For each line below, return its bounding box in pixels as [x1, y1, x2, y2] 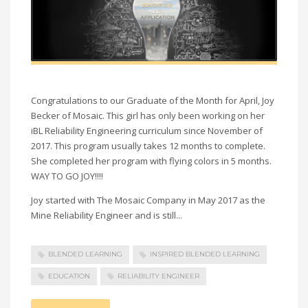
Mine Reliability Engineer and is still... [31, 209, 182, 222]
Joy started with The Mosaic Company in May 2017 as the [31, 194, 265, 207]
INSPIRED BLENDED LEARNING [150, 250, 260, 259]
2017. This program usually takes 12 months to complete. [31, 140, 265, 153]
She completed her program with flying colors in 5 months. [31, 155, 272, 168]
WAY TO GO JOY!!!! [31, 170, 103, 183]
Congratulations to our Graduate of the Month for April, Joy [31, 94, 274, 107]
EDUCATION [48, 271, 90, 280]
